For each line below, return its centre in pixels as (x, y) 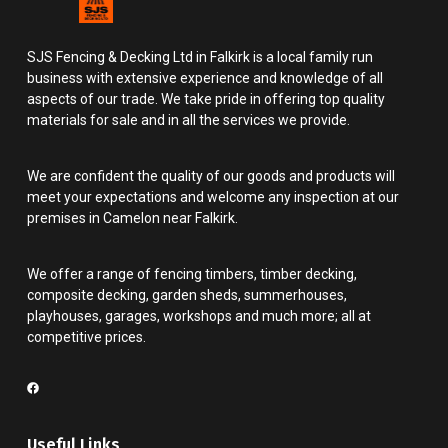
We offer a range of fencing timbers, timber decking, (192, 274)
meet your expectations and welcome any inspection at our (213, 197)
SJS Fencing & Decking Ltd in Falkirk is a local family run (200, 57)
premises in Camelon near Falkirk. (132, 218)
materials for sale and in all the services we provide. (188, 120)
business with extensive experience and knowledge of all (205, 78)
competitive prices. (86, 337)
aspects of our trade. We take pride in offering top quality (206, 99)
